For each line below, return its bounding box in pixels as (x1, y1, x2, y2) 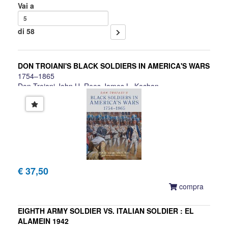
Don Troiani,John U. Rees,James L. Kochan (18, 81, 159, 92)
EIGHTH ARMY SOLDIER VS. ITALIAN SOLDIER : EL (18, 206, 194, 216)
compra (179, 181, 204, 192)
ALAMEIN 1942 (18, 216, 69, 226)
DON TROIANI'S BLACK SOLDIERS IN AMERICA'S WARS (18, 61, 210, 71)
